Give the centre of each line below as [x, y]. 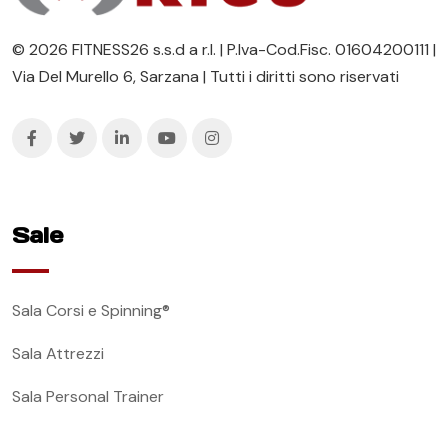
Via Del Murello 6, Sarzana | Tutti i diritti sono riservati [205, 76]
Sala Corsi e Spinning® [91, 310]
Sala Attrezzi [58, 353]
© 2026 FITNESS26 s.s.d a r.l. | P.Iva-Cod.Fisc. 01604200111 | [224, 49]
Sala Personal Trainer [88, 396]
